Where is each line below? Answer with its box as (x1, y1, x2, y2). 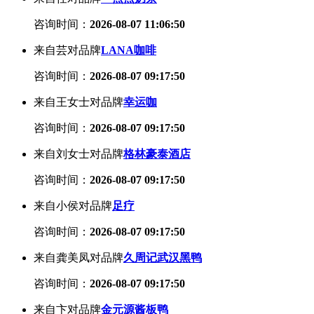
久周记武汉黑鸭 (123, 251, 202, 264)
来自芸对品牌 (34, 43, 101, 56)
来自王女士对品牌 (34, 95, 123, 108)
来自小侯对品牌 (34, 199, 112, 212)
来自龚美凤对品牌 (34, 251, 123, 264)
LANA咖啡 (101, 43, 156, 56)
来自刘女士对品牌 (34, 147, 123, 160)
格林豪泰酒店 (123, 147, 191, 160)
